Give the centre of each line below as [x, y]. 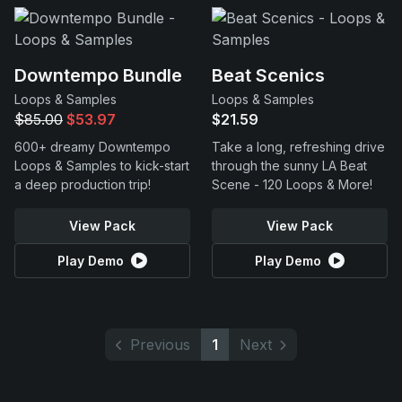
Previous [160, 345]
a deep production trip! [83, 184]
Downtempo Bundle [98, 75]
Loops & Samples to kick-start [102, 166]
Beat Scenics [268, 75]
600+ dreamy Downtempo [92, 147]
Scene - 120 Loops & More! [292, 184]
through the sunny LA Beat [289, 166]
